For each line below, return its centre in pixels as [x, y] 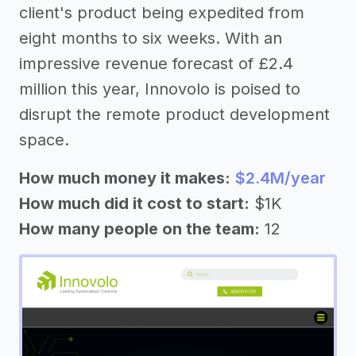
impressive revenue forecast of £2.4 [156, 63]
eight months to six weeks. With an [151, 38]
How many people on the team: [139, 228]
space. [44, 139]
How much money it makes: [125, 178]
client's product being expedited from [162, 12]
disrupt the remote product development [174, 114]
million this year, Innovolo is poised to [160, 89]
